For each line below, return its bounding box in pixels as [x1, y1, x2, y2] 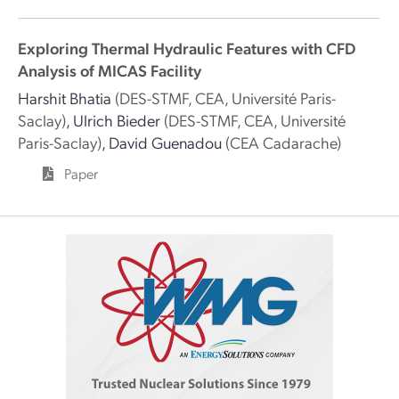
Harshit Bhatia [18, 87, 111, 108]
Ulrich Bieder [73, 110, 160, 130]
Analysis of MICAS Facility [18, 60, 201, 80]
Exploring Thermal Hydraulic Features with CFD [18, 37, 355, 58]
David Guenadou [109, 132, 222, 152]
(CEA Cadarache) [225, 132, 341, 152]
